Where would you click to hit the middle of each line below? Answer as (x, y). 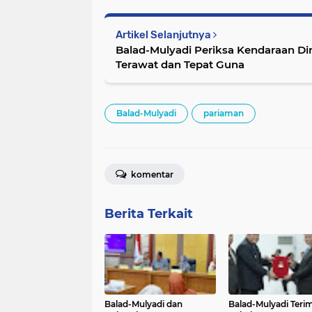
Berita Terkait (149, 214)
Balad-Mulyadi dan (143, 304)
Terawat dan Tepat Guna (180, 65)
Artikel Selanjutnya (164, 35)
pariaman (224, 114)
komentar (151, 175)
